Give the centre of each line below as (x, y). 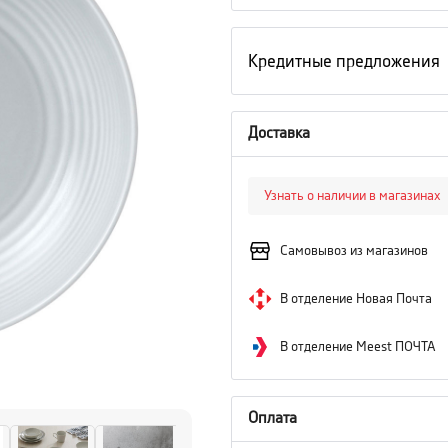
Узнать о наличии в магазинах (352, 196)
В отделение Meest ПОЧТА (358, 347)
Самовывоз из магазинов (354, 251)
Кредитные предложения (344, 61)
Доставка (279, 133)
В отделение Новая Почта (356, 299)
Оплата (272, 418)
